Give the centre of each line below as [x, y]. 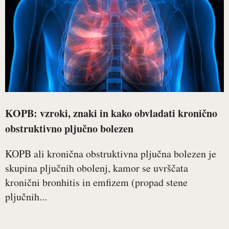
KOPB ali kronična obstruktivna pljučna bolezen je [111, 154]
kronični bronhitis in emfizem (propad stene [96, 182]
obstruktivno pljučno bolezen [69, 129]
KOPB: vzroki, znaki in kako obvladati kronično [111, 113]
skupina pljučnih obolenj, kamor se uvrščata [97, 168]
